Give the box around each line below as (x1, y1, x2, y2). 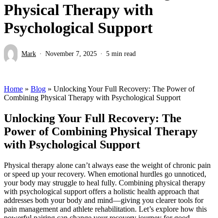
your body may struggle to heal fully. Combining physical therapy (4, 178, 205, 187)
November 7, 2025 (45, 50, 97, 57)
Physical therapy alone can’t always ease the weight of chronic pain (4, 161, 211, 169)
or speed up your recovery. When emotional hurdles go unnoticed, (4, 169, 206, 178)
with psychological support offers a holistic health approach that (4, 187, 199, 196)
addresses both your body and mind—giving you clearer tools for (4, 196, 203, 204)
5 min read (106, 50, 136, 57)
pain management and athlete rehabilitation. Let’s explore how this (4, 204, 207, 213)
